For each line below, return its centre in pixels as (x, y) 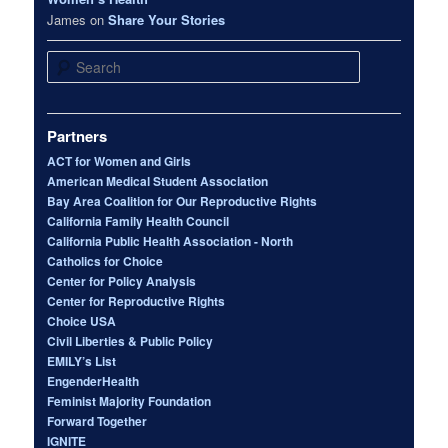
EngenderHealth (93, 380)
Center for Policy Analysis (122, 280)
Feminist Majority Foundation (129, 400)
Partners (77, 135)
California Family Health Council (138, 220)
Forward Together (97, 420)
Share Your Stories (167, 20)
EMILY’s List (82, 360)
